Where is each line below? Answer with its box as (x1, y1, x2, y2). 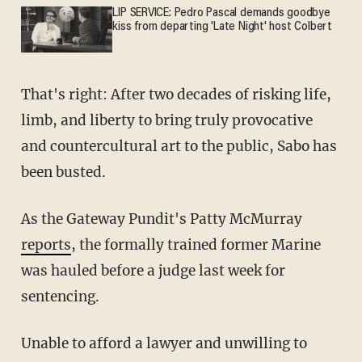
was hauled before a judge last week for (20, 262, 285, 280)
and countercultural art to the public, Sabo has (20, 137, 337, 156)
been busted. (20, 163, 106, 182)
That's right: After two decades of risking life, (20, 86, 31, 104)
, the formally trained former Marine (70, 236, 321, 255)
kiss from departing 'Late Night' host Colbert (112, 21, 332, 34)
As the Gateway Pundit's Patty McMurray (30, 210, 302, 229)
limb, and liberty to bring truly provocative (20, 112, 313, 130)
